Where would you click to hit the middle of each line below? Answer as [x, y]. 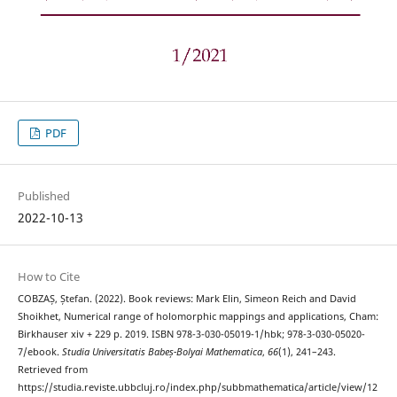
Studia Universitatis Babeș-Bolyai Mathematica [162, 352]
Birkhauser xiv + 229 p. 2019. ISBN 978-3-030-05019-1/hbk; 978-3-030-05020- [191, 335]
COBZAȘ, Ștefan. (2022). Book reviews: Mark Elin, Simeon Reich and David [187, 299]
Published [43, 196]
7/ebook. [39, 352]
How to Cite [48, 277]
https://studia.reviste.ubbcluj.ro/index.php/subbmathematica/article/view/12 [197, 388]
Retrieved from [52, 370]
